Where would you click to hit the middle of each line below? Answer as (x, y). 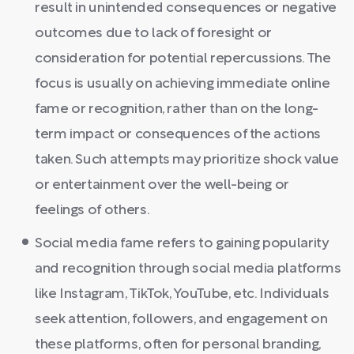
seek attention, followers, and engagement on (181, 320)
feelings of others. (92, 211)
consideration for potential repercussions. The (183, 59)
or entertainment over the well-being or (162, 185)
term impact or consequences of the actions (178, 135)
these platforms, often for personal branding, (178, 345)
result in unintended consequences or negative (186, 8)
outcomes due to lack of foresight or (154, 34)
